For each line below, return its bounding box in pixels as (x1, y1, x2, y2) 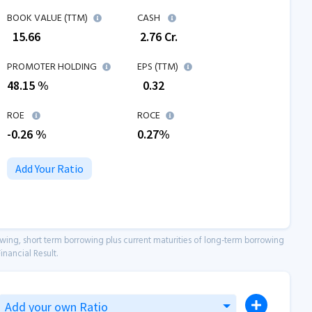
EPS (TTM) (137, 59, 178, 75)
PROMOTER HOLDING (7, 59, 97, 75)
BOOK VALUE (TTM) (7, 10, 88, 26)
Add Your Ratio (15, 162, 84, 175)
